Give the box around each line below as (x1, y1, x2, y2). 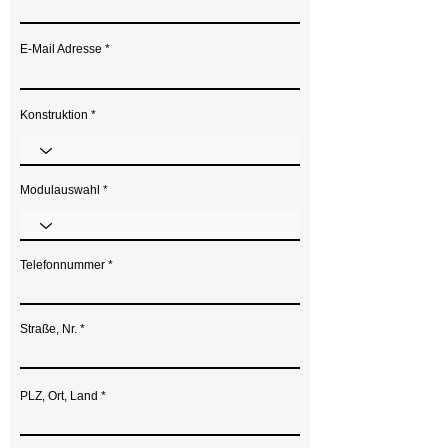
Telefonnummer (20, 258, 105, 272)
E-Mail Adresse (20, 42, 102, 56)
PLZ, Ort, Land (20, 389, 98, 403)
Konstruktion (20, 108, 88, 122)
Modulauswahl (20, 183, 100, 197)
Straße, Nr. (20, 322, 77, 336)
